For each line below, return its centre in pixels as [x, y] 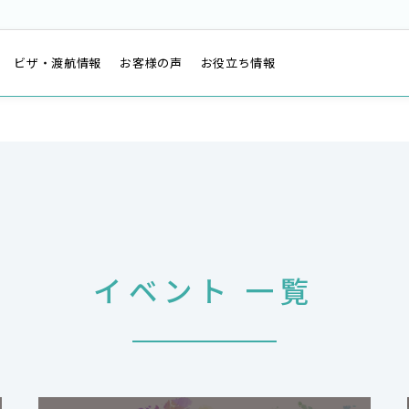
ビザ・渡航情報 [58, 63]
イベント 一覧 [204, 289]
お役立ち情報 [238, 63]
